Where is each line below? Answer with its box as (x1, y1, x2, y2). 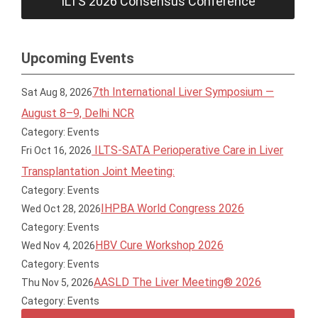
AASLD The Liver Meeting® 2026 (94, 275, 262, 289)
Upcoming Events (21, 50, 134, 67)
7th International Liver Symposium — (92, 85, 275, 99)
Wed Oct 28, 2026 (21, 203, 102, 214)
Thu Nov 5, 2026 (21, 277, 94, 288)
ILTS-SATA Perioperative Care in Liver (92, 143, 284, 157)
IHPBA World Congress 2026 (101, 202, 245, 215)
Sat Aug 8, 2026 (21, 87, 93, 98)
